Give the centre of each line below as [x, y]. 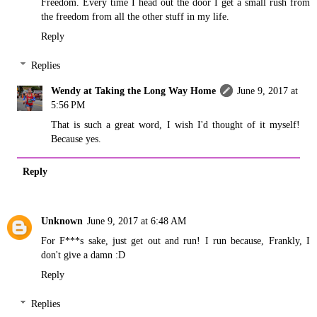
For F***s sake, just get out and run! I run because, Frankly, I [175, 240]
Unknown [62, 220]
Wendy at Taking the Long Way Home [134, 91]
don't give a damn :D [83, 254]
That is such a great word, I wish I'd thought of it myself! [175, 125]
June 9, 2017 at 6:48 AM [137, 220]
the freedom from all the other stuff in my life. [135, 16]
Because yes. [76, 139]
